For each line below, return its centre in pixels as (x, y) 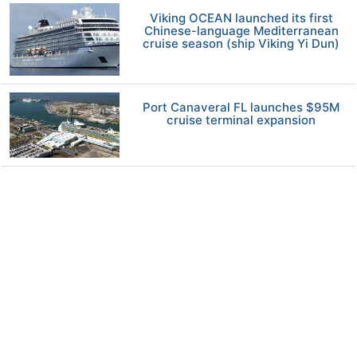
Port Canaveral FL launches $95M (241, 107)
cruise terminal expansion (241, 120)
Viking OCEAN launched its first (241, 18)
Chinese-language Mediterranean (241, 31)
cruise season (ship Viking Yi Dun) (241, 44)
